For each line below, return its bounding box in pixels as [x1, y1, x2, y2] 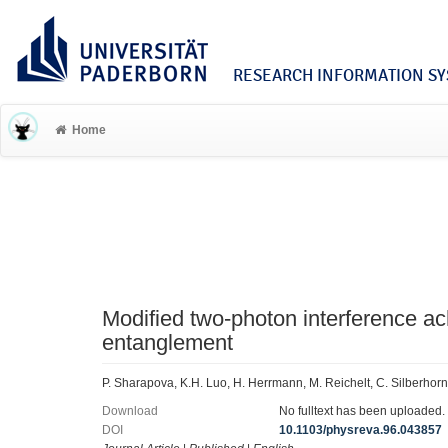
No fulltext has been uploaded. [279, 404, 446, 418]
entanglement [102, 330, 233, 355]
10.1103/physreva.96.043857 [279, 423, 443, 437]
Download [102, 404, 158, 418]
